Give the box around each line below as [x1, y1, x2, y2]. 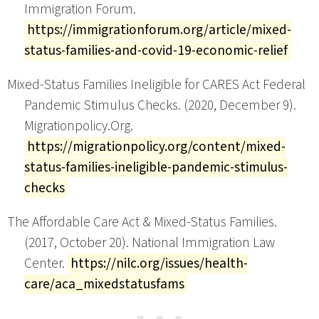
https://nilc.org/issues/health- [70, 253, 248, 274]
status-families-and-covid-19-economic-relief [24, 41, 288, 61]
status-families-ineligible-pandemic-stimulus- [24, 157, 288, 178]
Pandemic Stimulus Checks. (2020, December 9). [24, 95, 296, 116]
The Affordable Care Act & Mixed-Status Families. [7, 212, 277, 233]
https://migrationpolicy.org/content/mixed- [27, 137, 286, 157]
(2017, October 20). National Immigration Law [24, 233, 275, 253]
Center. [24, 253, 68, 274]
